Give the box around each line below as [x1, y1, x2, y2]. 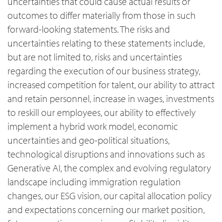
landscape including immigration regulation [7, 175, 181, 188]
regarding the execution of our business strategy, [7, 64, 200, 77]
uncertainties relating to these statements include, [7, 37, 205, 50]
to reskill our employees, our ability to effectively [7, 106, 196, 119]
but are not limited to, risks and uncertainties [7, 51, 182, 63]
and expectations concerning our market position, [7, 203, 205, 216]
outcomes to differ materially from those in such [7, 9, 196, 22]
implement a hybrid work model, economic [7, 120, 178, 133]
